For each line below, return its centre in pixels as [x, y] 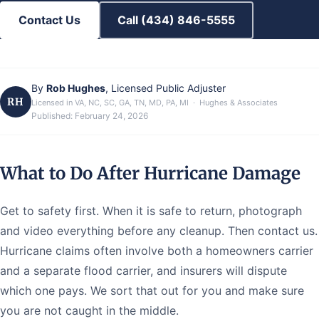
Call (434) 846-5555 [176, 20]
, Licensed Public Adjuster [166, 88]
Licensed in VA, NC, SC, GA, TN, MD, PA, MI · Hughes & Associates [155, 103]
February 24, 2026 [111, 116]
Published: [53, 116]
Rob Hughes [76, 88]
